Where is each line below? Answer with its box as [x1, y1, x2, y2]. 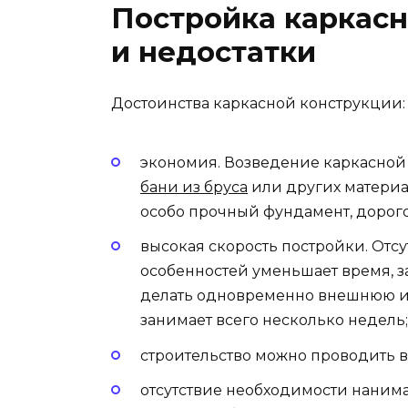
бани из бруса [140, 178, 248, 197]
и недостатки [111, 34, 316, 69]
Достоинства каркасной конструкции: [111, 94, 405, 112]
